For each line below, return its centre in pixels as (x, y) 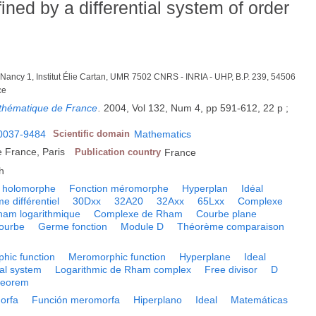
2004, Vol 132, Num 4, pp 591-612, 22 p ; (196, 108)
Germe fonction (73, 227)
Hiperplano (158, 300)
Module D (142, 227)
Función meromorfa (76, 300)
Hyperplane (205, 257)
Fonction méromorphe (119, 189)
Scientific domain (92, 134)
